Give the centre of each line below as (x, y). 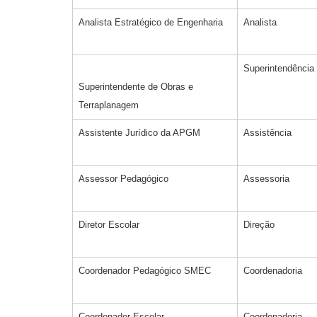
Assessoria (266, 178)
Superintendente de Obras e (136, 86)
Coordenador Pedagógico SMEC (145, 270)
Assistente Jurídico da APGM (139, 132)
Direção (259, 224)
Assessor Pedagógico (123, 178)
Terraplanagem (109, 105)
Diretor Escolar (109, 224)
